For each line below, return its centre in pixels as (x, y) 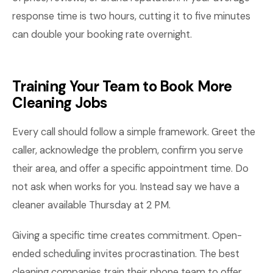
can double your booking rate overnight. (102, 34)
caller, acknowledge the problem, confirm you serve (128, 150)
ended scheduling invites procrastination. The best (126, 254)
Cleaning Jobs (60, 103)
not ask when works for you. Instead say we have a (126, 187)
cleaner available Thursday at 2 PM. (91, 205)
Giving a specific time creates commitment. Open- (127, 236)
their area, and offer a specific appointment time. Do (130, 168)
